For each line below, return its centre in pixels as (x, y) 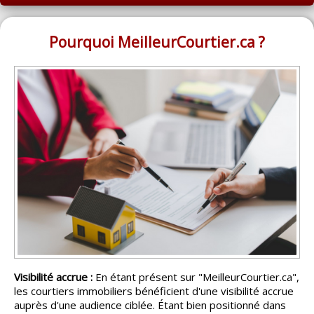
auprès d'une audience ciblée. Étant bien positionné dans (150, 305)
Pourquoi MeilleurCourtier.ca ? (157, 42)
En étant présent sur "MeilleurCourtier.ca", (196, 277)
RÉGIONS (39, 123)
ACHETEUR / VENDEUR (73, 192)
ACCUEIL (35, 11)
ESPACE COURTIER (62, 261)
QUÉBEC (35, 67)
